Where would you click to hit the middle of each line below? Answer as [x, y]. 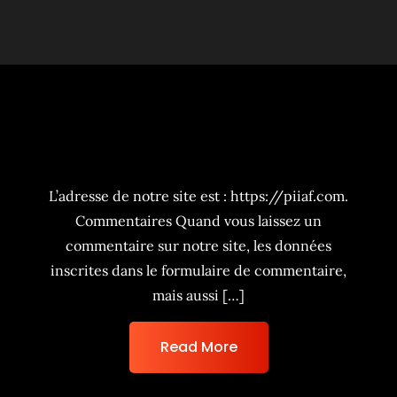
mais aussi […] [198, 295]
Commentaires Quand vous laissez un [198, 221]
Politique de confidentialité [198, 157]
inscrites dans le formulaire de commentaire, [198, 270]
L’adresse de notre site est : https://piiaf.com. [198, 196]
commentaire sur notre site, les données [198, 245]
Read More [198, 347]
